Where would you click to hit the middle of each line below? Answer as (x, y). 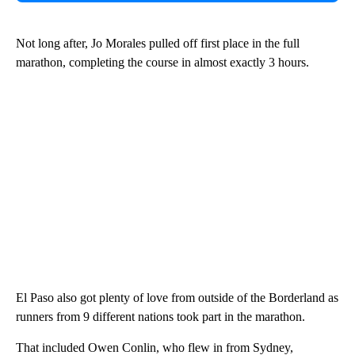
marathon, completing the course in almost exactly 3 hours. (162, 62)
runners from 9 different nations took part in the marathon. (160, 316)
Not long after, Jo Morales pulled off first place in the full (158, 43)
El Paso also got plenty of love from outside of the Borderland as (177, 297)
